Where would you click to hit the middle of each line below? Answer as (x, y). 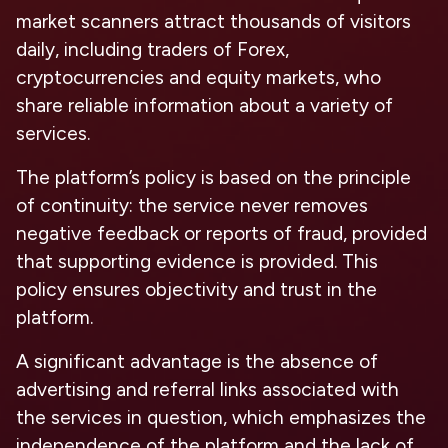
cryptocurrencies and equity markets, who (198, 77)
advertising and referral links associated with (207, 389)
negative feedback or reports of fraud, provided (221, 233)
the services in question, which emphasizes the (221, 417)
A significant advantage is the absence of (197, 361)
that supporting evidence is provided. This (197, 261)
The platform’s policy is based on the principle (213, 177)
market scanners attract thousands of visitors (213, 21)
